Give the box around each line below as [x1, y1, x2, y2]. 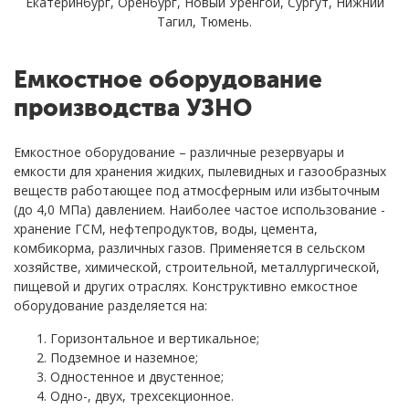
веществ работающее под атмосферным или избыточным [14, 181, 380, 199]
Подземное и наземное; [50, 348, 198, 366]
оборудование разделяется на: [14, 296, 207, 314]
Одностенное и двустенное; [50, 367, 224, 385]
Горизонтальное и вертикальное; [50, 329, 259, 347]
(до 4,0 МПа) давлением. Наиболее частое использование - [14, 200, 385, 218]
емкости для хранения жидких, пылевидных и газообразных [14, 162, 386, 180]
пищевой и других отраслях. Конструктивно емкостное [14, 277, 358, 295]
